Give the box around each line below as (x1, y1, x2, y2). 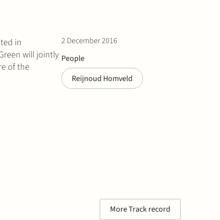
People (61, 53, 84, 64)
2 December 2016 (61, 35, 117, 46)
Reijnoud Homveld (72, 73, 133, 84)
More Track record (110, 203, 170, 215)
